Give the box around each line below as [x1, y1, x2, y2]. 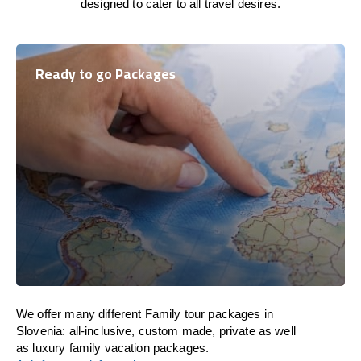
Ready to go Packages [35, 61, 176, 87]
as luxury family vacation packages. [16, 341, 210, 355]
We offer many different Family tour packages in [16, 307, 274, 321]
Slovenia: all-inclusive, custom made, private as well [16, 324, 296, 338]
